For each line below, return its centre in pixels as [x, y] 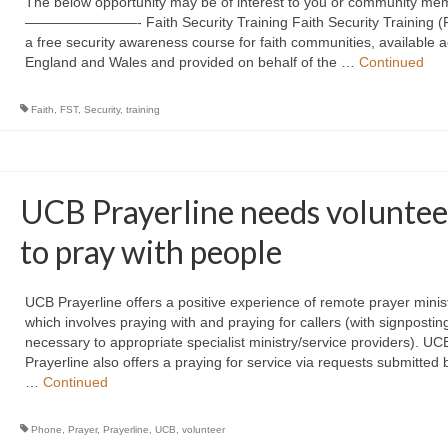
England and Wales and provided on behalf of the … [191, 62]
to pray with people [150, 251]
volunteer [203, 429]
